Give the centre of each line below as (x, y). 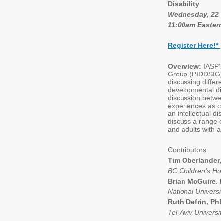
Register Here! (192, 45)
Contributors (188, 150)
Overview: (185, 66)
